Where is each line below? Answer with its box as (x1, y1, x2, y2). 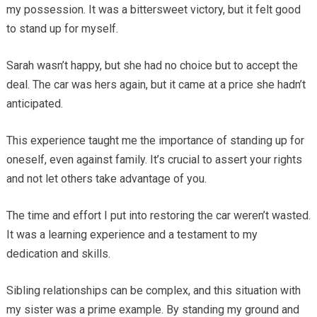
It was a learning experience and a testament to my (6, 227, 258, 241)
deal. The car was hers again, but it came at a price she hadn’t (6, 77, 306, 91)
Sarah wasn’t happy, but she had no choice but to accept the (6, 58, 298, 72)
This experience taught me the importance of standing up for (6, 133, 304, 147)
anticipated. (6, 96, 63, 110)
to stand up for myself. (6, 21, 118, 35)
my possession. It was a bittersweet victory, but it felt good (6, 2, 301, 16)
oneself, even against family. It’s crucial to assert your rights (6, 152, 302, 166)
